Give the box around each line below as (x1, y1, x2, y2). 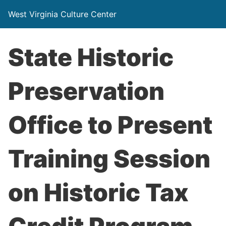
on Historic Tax (8, 178, 189, 207)
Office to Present (8, 110, 212, 140)
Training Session (8, 144, 210, 174)
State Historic (8, 42, 174, 72)
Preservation (8, 76, 164, 106)
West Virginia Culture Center (8, 9, 117, 19)
